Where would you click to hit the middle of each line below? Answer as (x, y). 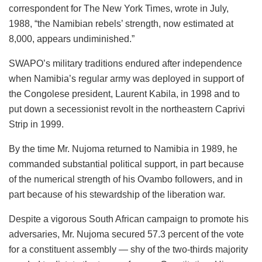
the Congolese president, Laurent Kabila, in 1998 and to (124, 94)
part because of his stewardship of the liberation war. (117, 194)
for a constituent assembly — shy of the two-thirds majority (128, 249)
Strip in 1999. (36, 124)
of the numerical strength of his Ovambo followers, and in (126, 179)
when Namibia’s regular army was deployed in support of (126, 78)
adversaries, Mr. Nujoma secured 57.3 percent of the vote (126, 234)
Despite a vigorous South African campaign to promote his (129, 219)
